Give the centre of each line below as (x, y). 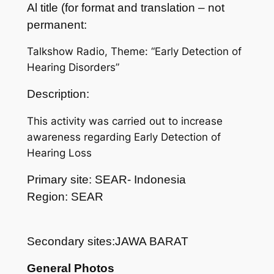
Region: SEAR (65, 196)
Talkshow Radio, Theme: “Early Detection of (134, 52)
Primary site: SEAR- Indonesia (106, 179)
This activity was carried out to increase (124, 121)
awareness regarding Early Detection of (124, 137)
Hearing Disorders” (73, 68)
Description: (58, 94)
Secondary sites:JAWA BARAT (107, 241)
